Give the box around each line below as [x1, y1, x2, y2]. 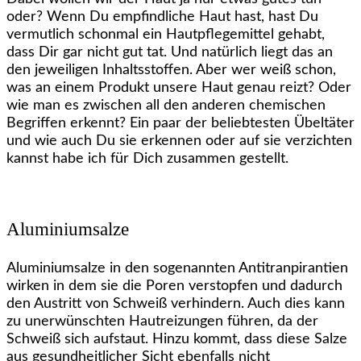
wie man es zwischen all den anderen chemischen [6, 98, 326, 114]
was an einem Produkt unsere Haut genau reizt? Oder [6, 81, 351, 96]
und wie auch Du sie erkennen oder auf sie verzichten [6, 134, 352, 149]
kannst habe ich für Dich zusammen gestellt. [6, 151, 288, 167]
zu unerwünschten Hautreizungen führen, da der [6, 313, 318, 329]
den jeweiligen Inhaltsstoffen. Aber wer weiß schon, [6, 63, 336, 78]
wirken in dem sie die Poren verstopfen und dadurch [6, 278, 342, 293]
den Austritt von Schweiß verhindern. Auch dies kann [6, 296, 345, 311]
